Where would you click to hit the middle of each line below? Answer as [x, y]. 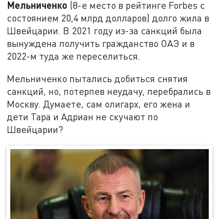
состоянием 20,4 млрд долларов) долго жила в [108, 18]
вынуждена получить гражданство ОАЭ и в [101, 44]
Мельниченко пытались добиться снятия [98, 79]
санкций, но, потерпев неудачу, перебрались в [109, 91]
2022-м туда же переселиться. [74, 56]
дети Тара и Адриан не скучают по [83, 117]
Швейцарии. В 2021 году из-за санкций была [105, 31]
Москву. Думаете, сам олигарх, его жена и [99, 104]
